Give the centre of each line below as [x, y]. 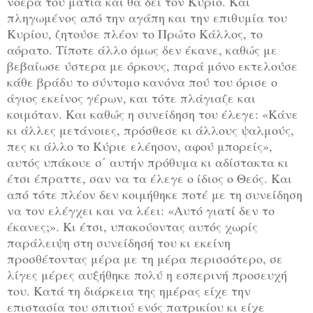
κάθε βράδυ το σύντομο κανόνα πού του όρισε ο [142, 81]
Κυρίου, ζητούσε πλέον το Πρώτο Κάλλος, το [135, 33]
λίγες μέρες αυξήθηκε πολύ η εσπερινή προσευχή [147, 274]
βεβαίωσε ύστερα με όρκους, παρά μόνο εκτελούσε [152, 65]
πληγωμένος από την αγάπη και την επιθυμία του [147, 17]
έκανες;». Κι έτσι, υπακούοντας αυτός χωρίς [132, 226]
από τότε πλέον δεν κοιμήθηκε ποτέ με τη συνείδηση [155, 194]
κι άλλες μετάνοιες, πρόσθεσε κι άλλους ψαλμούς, [151, 130]
